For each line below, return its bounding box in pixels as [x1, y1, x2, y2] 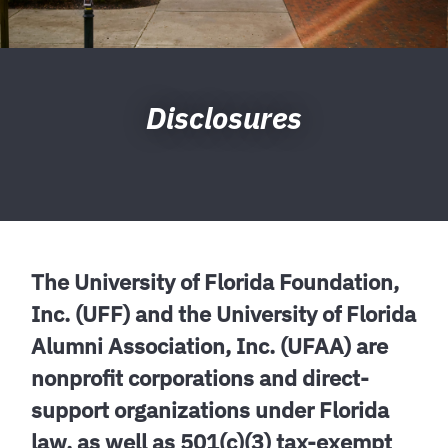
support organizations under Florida [31, 395, 390, 425]
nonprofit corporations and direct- [31, 363, 370, 393]
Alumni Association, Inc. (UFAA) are [31, 331, 389, 361]
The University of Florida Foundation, [31, 267, 400, 297]
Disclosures [146, 98, 302, 138]
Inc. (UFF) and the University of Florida [31, 299, 417, 329]
